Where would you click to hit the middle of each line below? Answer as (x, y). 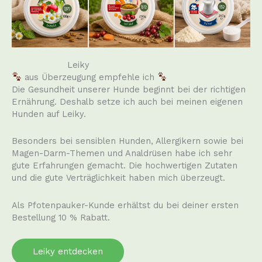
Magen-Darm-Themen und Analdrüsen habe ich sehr (122, 154)
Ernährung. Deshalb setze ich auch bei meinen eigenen (127, 101)
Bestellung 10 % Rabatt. (61, 217)
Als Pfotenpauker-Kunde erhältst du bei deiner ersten (125, 205)
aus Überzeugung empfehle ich (89, 77)
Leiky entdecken (68, 252)
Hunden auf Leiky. (49, 114)
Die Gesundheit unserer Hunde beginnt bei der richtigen (129, 89)
